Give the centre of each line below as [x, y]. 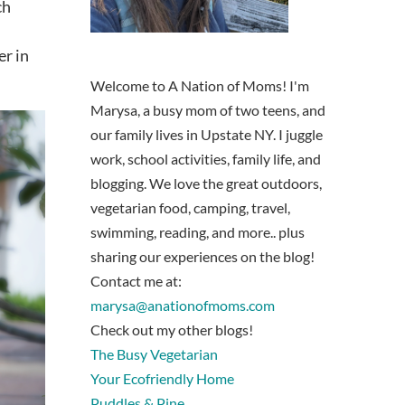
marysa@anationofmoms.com [183, 306]
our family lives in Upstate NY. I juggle [207, 135]
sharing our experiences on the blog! [202, 257]
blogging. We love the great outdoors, [206, 184]
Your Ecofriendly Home [162, 379]
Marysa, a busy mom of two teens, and [208, 110]
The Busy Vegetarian [154, 354]
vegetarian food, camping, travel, [190, 208]
